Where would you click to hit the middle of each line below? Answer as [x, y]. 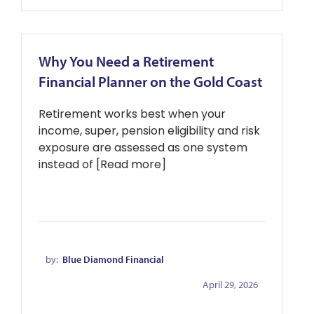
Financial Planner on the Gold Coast [150, 81]
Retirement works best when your [132, 114]
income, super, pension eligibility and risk [149, 131]
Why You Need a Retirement [126, 61]
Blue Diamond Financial [113, 259]
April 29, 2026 [230, 285]
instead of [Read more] [102, 164]
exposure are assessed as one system [143, 148]
